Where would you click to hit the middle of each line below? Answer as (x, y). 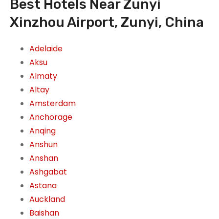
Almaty (43, 76)
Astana (43, 186)
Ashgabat (48, 172)
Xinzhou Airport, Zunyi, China (107, 22)
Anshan (44, 158)
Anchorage (51, 117)
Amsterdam (53, 104)
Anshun (44, 145)
